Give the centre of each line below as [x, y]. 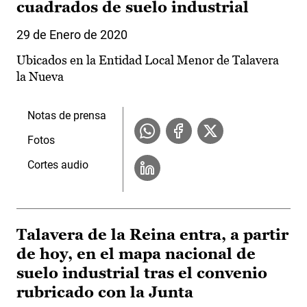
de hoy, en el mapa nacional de [136, 254]
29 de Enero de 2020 [72, 35]
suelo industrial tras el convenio [142, 273]
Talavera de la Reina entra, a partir [152, 235]
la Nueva [40, 77]
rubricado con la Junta [105, 293]
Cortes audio [58, 165]
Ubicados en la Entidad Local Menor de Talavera [148, 60]
